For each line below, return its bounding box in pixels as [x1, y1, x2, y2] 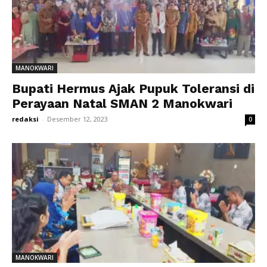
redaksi [12, 114, 39, 123]
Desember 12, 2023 [47, 114, 108, 123]
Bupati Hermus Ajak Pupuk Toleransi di [12, 80, 254, 96]
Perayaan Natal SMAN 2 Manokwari [12, 95, 232, 111]
